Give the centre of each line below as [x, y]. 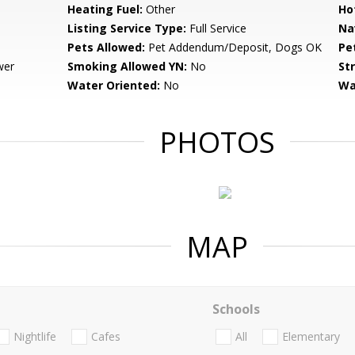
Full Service [217, 28]
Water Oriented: [114, 85]
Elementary [311, 337]
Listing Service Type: [127, 28]
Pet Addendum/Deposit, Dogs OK [234, 47]
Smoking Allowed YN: [128, 66]
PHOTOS [217, 142]
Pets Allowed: [107, 47]
